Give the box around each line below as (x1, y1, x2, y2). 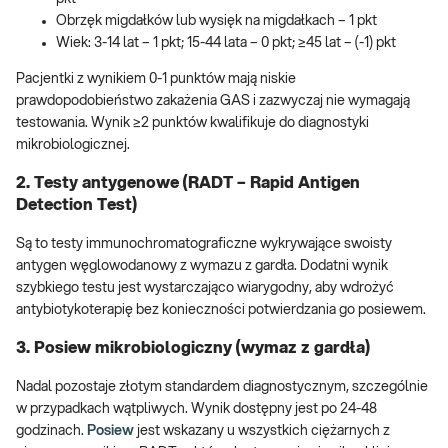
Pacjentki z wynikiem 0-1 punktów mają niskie (16, 72, 296, 87)
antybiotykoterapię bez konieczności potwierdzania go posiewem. (16, 302, 426, 317)
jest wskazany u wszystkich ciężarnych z (137, 423, 390, 438)
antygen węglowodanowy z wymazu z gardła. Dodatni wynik (16, 258, 388, 273)
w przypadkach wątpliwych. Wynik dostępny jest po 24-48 (16, 401, 377, 416)
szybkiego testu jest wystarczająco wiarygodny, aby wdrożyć (16, 280, 394, 295)
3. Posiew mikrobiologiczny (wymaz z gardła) (16, 340, 370, 357)
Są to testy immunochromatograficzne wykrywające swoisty (16, 236, 392, 251)
